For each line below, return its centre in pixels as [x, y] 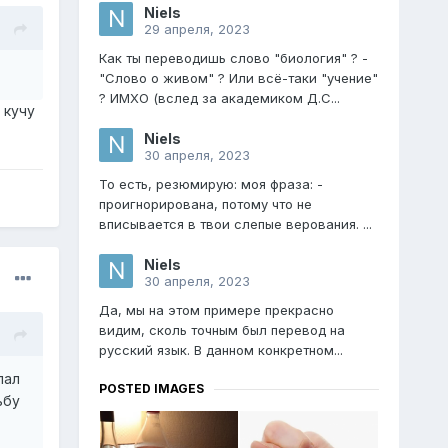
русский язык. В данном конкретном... [220, 350]
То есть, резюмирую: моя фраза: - [210, 184]
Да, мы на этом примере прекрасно [216, 310]
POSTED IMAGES [151, 389]
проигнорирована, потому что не [205, 204]
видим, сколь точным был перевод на [221, 330]
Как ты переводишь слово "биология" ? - [233, 58]
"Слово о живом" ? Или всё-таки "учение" [238, 78]
